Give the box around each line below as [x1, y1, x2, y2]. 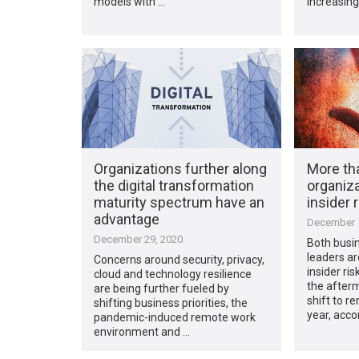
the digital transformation [94, 176, 255, 194]
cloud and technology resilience [94, 267, 252, 280]
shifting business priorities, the [94, 296, 248, 309]
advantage [94, 210, 160, 228]
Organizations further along [94, 159, 268, 177]
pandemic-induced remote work [94, 310, 256, 324]
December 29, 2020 [94, 232, 184, 245]
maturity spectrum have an [94, 193, 265, 211]
